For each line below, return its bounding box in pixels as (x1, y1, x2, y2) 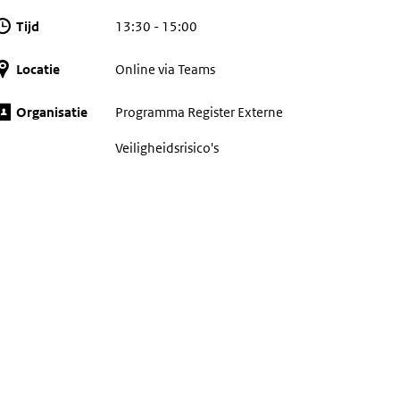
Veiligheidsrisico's (114, 139, 219, 156)
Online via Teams (114, 61, 215, 78)
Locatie (16, 61, 61, 78)
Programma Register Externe (114, 104, 283, 121)
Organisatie (16, 104, 88, 121)
